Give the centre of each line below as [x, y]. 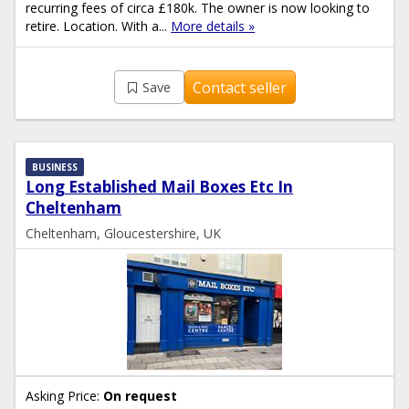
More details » [213, 26]
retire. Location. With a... [99, 26]
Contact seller [240, 87]
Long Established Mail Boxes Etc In [160, 186]
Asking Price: [63, 396]
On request [141, 396]
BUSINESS [55, 167]
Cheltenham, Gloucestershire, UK [124, 233]
